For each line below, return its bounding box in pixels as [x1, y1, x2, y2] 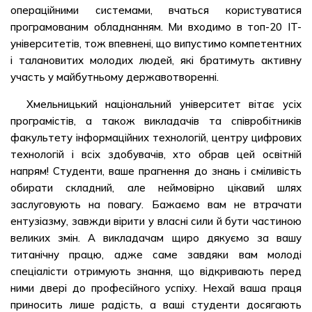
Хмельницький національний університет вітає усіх [26, 97, 302, 111]
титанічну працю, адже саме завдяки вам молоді [10, 248, 302, 261]
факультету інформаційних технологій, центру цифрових [10, 131, 302, 144]
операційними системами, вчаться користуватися [10, 3, 302, 17]
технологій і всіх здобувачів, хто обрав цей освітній [10, 148, 302, 161]
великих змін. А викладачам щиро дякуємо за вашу [10, 231, 302, 244]
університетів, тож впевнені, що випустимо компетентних [10, 37, 302, 50]
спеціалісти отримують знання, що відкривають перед [10, 265, 302, 278]
